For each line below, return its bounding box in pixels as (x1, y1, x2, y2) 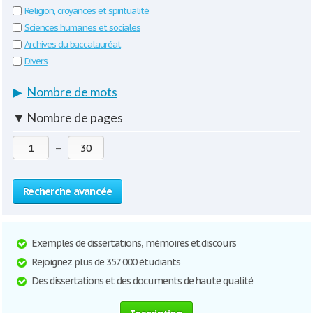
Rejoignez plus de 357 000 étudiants (31, 256, 180, 268)
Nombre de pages (27, 110, 123, 125)
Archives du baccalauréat (24, 38, 122, 50)
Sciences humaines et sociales (24, 22, 140, 34)
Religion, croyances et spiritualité (24, 5, 149, 17)
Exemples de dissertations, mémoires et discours (31, 237, 237, 249)
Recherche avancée (23, 184, 112, 198)
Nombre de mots (27, 84, 117, 99)
